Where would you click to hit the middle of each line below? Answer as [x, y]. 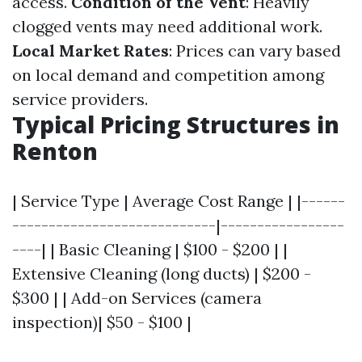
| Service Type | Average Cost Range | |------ [179, 201]
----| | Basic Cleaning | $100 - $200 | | [150, 249]
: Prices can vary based [255, 51]
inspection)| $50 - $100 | [102, 322]
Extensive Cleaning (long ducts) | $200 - [162, 274]
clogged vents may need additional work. [167, 26]
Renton [55, 151]
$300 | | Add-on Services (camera [137, 298]
